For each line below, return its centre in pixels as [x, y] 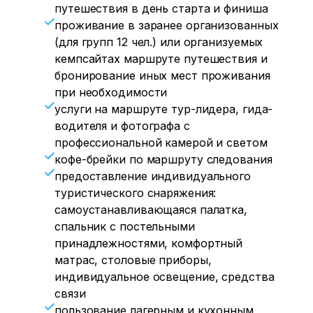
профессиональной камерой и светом [161, 143]
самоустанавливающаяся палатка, [151, 210]
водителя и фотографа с [122, 126]
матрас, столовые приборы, [133, 260]
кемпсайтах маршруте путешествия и [161, 59]
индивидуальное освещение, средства [165, 277]
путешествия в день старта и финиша [161, 8]
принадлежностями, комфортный [149, 243]
